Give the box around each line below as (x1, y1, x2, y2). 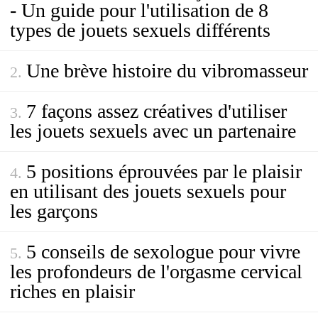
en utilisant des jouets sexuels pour (10, 180, 286, 202)
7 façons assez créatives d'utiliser (26, 100, 287, 122)
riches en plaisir (10, 280, 135, 302)
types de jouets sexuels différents (10, 19, 270, 41)
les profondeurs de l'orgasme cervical (10, 261, 302, 283)
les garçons (10, 200, 98, 222)
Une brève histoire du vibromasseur (26, 60, 308, 82)
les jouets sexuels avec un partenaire (10, 120, 296, 142)
